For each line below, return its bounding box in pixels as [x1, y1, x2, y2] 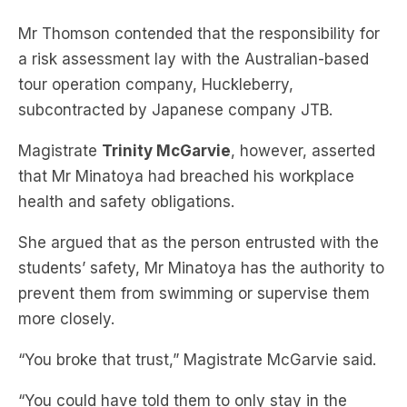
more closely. [18, 309, 114, 328]
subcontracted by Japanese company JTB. [18, 100, 333, 119]
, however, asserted [231, 141, 375, 160]
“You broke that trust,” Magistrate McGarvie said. [18, 350, 376, 369]
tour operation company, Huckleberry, [18, 74, 293, 94]
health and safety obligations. [18, 192, 239, 211]
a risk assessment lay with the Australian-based [18, 49, 369, 68]
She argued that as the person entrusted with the [18, 233, 379, 252]
